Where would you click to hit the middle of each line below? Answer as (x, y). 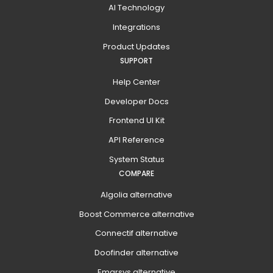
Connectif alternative (136, 233)
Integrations (136, 27)
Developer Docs (136, 101)
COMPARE (136, 173)
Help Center (136, 82)
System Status (136, 159)
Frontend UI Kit (136, 121)
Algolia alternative (136, 194)
